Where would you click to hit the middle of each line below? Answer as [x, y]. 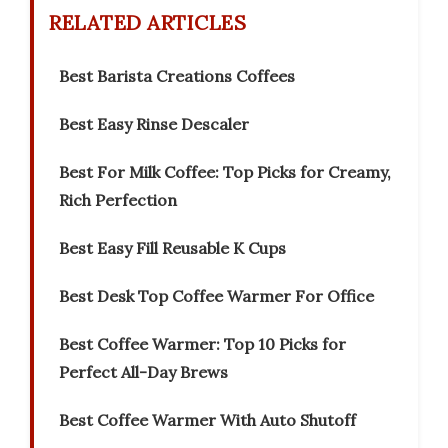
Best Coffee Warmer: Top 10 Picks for [202, 344]
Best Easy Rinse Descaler [154, 124]
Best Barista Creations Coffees [177, 76]
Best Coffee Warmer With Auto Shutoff [207, 420]
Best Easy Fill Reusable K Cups [172, 248]
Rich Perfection [118, 200]
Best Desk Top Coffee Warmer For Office [216, 296]
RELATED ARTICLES [147, 23]
